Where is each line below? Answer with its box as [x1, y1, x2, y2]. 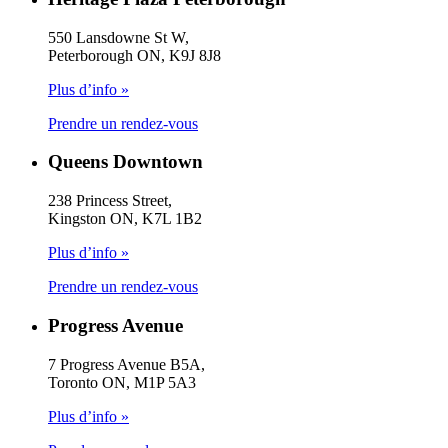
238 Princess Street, [48, 192, 172, 210]
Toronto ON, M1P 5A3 [48, 373, 196, 391]
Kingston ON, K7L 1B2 [48, 210, 202, 228]
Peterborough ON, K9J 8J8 [48, 46, 221, 64]
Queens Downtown [48, 151, 203, 173]
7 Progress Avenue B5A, [48, 355, 205, 373]
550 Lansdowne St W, [48, 28, 189, 46]
